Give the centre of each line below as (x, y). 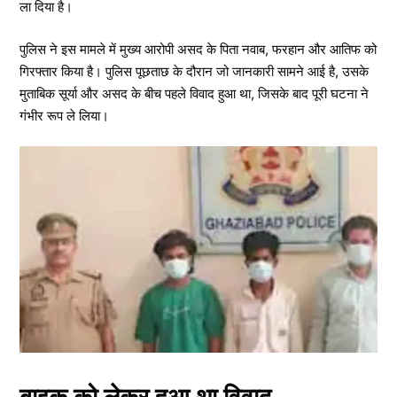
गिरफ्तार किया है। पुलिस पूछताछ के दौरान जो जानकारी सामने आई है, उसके (194, 71)
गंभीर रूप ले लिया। (64, 115)
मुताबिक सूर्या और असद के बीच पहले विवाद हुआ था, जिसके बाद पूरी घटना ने (194, 93)
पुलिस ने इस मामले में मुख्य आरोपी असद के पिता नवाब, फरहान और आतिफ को (198, 49)
